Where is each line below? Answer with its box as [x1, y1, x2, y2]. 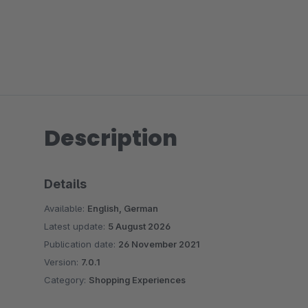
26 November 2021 [118, 239, 200, 250]
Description [44, 122, 177, 153]
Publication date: [44, 239, 118, 250]
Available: [44, 203, 87, 214]
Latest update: [44, 221, 108, 232]
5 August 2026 [108, 221, 170, 232]
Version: [44, 256, 81, 267]
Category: [44, 274, 89, 285]
